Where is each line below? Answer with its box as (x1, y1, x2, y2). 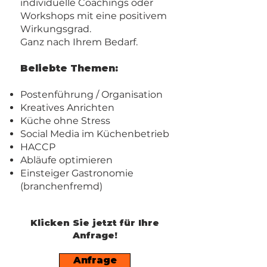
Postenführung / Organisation (20, 89, 163, 100)
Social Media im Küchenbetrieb (20, 128, 169, 139)
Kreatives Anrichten (20, 102, 114, 113)
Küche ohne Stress (20, 115, 110, 126)
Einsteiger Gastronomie (20, 167, 133, 179)
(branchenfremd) (20, 181, 103, 192)
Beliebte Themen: (20, 63, 118, 74)
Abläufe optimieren (20, 154, 113, 166)
